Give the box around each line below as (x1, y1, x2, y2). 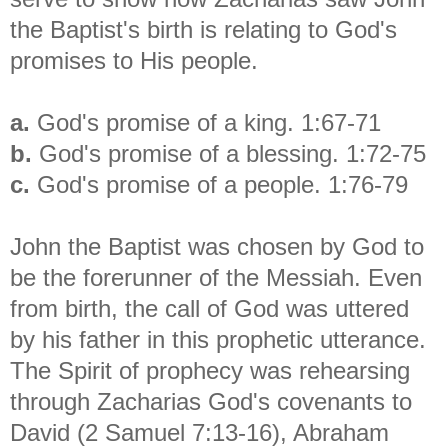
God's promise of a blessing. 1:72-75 (32, 139, 426, 167)
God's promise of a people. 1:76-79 (30, 170, 408, 198)
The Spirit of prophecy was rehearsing (10, 356, 410, 384)
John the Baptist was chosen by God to (10, 232, 424, 260)
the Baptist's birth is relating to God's (10, 15, 397, 43)
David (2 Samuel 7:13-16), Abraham (10, 418, 389, 446)
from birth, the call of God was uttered (10, 294, 409, 322)
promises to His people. (10, 46, 258, 74)
